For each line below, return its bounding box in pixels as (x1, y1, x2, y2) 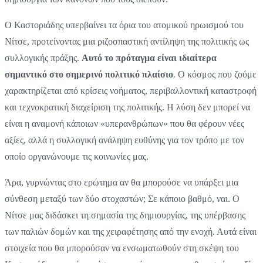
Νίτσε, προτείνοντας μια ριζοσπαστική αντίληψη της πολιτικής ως (5, 36, 249, 46)
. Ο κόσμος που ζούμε (173, 69, 257, 79)
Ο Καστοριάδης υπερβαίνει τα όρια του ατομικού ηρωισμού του (5, 19, 244, 30)
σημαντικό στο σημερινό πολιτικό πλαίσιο (5, 69, 173, 79)
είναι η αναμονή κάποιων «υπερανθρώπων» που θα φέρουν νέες (5, 118, 244, 129)
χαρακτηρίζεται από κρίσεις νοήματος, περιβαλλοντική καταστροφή (5, 85, 257, 96)
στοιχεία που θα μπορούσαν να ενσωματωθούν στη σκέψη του (5, 242, 239, 253)
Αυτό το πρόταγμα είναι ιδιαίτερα (82, 52, 217, 63)
